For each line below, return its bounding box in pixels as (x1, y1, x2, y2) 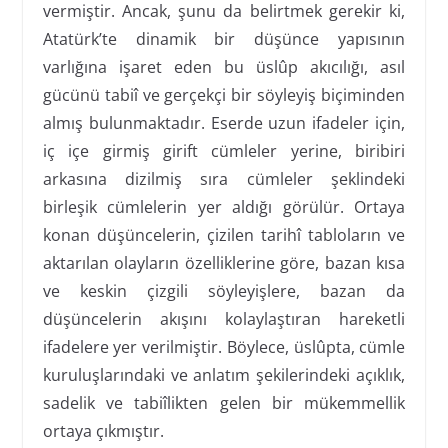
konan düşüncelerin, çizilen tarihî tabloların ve (42, 223, 406, 246)
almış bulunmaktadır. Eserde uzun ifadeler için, (42, 111, 406, 134)
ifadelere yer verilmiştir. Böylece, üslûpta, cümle (42, 335, 406, 358)
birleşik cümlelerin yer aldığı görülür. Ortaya (42, 195, 406, 218)
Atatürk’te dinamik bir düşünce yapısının (42, 27, 406, 50)
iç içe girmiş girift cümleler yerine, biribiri (42, 139, 406, 162)
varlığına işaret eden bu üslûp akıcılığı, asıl (42, 55, 406, 78)
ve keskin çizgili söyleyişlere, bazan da (42, 279, 406, 302)
